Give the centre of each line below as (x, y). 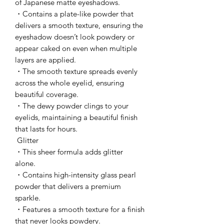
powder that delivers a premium (68, 186)
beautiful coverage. (47, 94)
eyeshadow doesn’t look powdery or (75, 36)
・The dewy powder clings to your (72, 105)
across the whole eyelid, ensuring (69, 82)
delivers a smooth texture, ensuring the (80, 25)
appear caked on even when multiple (76, 48)
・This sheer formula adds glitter (69, 151)
